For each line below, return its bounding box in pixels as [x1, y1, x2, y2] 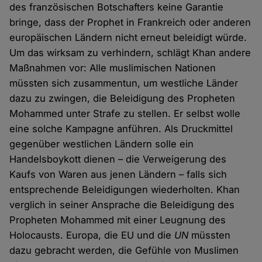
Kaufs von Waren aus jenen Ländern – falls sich [9, 168, 227, 181]
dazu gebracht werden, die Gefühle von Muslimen [9, 244, 239, 257]
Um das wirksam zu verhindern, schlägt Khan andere [9, 47, 251, 59]
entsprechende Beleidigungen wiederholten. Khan [9, 184, 240, 196]
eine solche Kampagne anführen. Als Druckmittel [9, 123, 233, 135]
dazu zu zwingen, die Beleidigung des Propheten [9, 92, 236, 105]
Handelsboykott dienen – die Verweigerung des [9, 153, 227, 166]
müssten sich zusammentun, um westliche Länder [9, 77, 239, 89]
